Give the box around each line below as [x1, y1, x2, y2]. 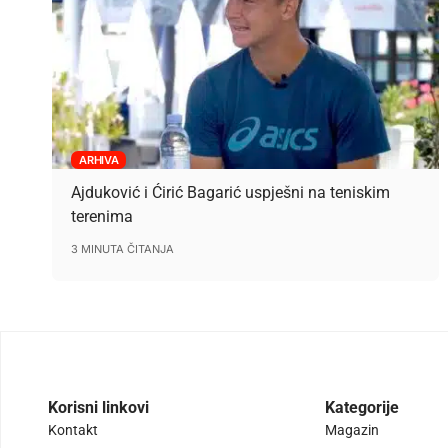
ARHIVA [79, 152, 119, 167]
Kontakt [48, 422, 98, 439]
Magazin [325, 422, 380, 439]
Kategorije [325, 398, 400, 418]
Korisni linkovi [48, 398, 149, 418]
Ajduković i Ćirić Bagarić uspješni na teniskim [71, 182, 391, 202]
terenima [71, 206, 134, 226]
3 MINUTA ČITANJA [71, 241, 175, 256]
